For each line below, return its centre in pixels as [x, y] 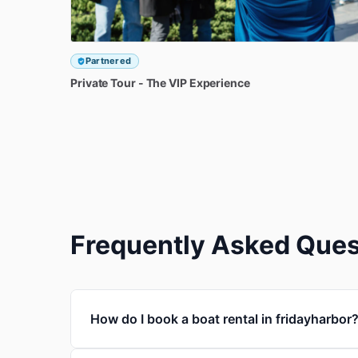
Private [89, 82]
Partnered [108, 60]
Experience [219, 82]
